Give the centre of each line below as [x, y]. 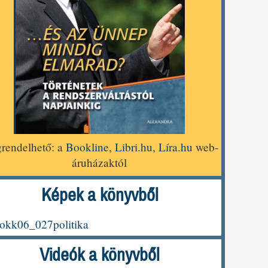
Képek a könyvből [99, 195]
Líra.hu [176, 147]
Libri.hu [134, 147]
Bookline [87, 147]
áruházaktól [99, 162]
